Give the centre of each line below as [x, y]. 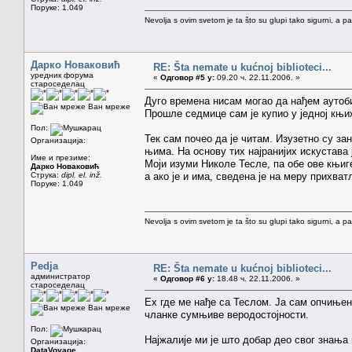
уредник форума [62, 75]
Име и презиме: [60, 157]
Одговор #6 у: [187, 278]
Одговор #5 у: [187, 77]
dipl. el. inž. [82, 174]
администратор [60, 276]
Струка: [46, 174]
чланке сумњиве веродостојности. [227, 314]
